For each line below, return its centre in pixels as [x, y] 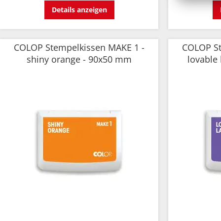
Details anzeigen [79, 10]
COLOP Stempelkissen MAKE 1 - [79, 47]
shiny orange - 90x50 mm [79, 59]
